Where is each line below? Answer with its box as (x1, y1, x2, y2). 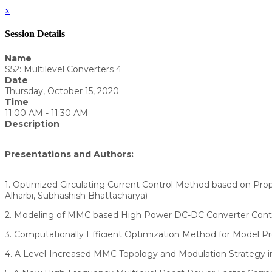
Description (5, 118, 59, 129)
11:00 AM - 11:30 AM (5, 107, 88, 118)
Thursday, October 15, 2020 (5, 85, 119, 97)
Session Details (5, 29, 65, 39)
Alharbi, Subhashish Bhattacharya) (5, 189, 148, 201)
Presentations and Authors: (5, 148, 134, 160)
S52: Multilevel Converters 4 (5, 63, 121, 75)
